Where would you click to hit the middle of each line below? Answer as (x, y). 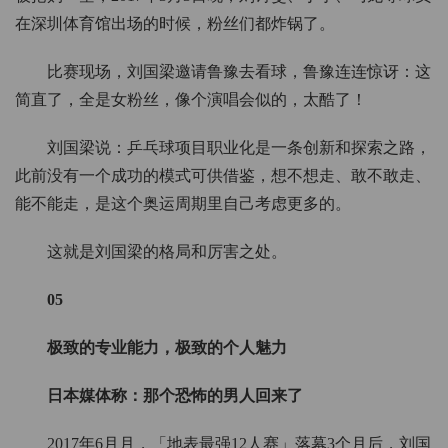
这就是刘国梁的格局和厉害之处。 (167, 252)
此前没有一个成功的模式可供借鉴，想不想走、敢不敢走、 (223, 176)
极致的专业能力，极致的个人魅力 (167, 348)
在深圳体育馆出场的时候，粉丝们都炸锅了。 (175, 24)
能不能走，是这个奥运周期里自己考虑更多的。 (183, 204)
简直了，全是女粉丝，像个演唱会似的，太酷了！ (191, 100)
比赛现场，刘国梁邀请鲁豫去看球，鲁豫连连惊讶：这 (239, 72)
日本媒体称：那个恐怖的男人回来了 (175, 396)
